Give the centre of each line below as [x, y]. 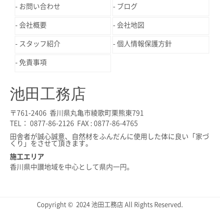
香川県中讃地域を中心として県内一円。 [72, 167]
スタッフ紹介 [40, 43]
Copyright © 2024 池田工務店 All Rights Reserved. [110, 204]
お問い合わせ [40, 6]
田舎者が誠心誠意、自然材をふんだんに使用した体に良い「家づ [110, 137]
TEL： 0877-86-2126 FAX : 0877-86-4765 [74, 123]
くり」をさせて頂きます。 [51, 144]
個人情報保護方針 [145, 43]
